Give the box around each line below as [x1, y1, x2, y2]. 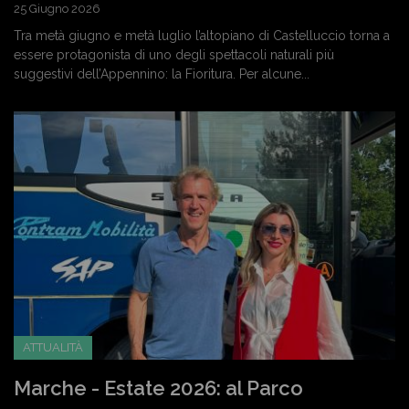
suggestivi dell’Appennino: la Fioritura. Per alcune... [14, 66, 309, 81]
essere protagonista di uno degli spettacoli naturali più [14, 47, 334, 62]
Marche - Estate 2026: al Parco [14, 375, 303, 400]
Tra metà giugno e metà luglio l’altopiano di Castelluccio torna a [14, 27, 390, 43]
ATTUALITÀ [23, 340, 83, 354]
